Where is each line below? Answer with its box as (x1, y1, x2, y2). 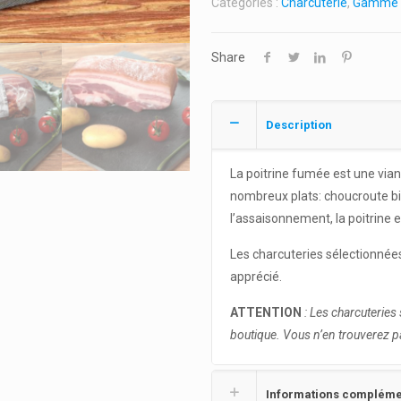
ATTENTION (229, 305, 302, 320)
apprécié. (229, 269, 282, 284)
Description (265, 118, 332, 132)
